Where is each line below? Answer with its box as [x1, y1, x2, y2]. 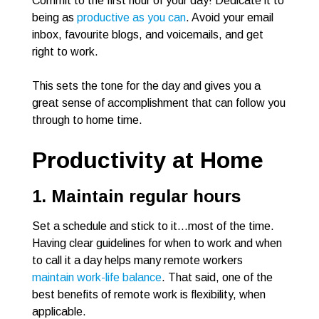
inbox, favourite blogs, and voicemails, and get [32, 28, 263, 41]
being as [32, 11, 77, 24]
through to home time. [32, 114, 142, 127]
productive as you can [77, 11, 186, 24]
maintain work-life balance [32, 271, 162, 284]
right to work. [32, 46, 98, 58]
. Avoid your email [186, 11, 273, 24]
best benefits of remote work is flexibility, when [32, 288, 266, 301]
